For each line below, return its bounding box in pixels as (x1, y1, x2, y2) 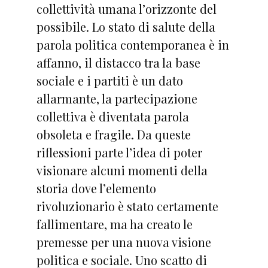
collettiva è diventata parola (36, 108, 189, 124)
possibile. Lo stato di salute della (36, 19, 215, 35)
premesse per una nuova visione (36, 234, 211, 250)
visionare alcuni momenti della (36, 162, 208, 178)
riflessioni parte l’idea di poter (36, 144, 202, 160)
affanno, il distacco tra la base (36, 54, 200, 71)
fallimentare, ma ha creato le (36, 216, 193, 232)
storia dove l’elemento (36, 180, 156, 196)
